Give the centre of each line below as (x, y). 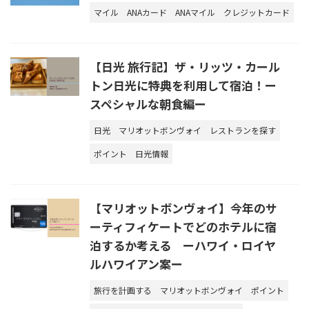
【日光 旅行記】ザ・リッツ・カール (185, 66)
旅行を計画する (123, 290)
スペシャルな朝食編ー (148, 103)
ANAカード (147, 12)
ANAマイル (195, 12)
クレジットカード (257, 12)
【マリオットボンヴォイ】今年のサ (183, 208)
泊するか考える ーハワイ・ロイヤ (183, 245)
